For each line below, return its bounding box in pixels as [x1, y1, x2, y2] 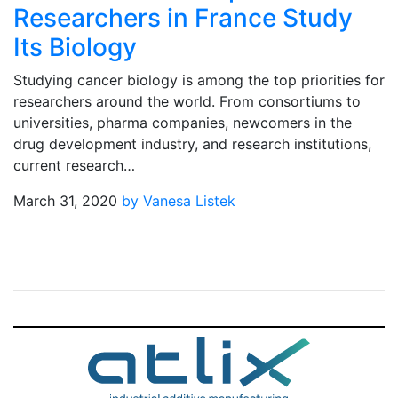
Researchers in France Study [13, 3, 353, 33]
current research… [13, 156, 135, 174]
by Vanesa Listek [122, 192, 235, 210]
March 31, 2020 [13, 192, 117, 210]
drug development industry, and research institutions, [13, 135, 371, 153]
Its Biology [13, 32, 137, 62]
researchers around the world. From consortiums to [13, 92, 361, 110]
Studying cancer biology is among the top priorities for [13, 71, 385, 89]
